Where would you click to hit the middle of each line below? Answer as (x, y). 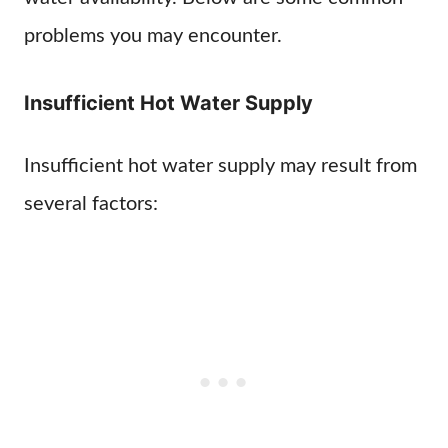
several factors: (91, 204)
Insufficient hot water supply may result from (220, 166)
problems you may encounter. (153, 36)
